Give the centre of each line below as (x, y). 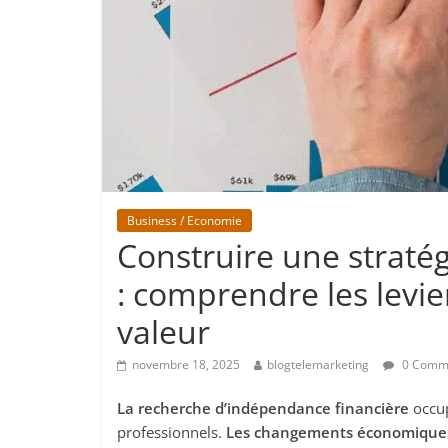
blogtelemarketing (318, 364)
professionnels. (171, 432)
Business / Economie (184, 220)
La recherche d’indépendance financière (263, 408)
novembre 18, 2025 (186, 364)
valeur (163, 331)
